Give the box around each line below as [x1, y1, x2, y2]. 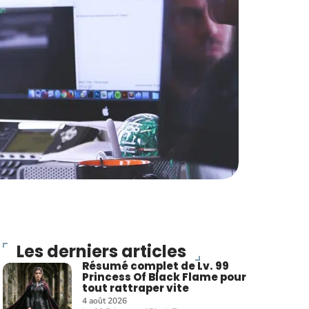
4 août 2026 [82, 295, 128, 306]
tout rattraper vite [82, 281, 190, 295]
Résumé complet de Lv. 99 [82, 259, 230, 273]
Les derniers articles [17, 240, 186, 263]
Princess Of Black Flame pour [82, 270, 247, 284]
